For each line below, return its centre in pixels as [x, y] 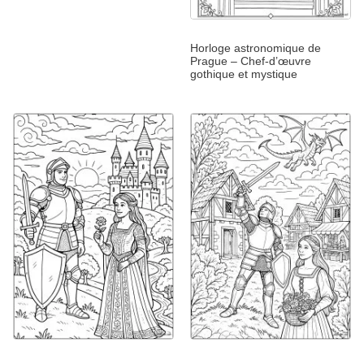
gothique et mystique [244, 74]
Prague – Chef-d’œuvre [251, 61]
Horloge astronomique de [256, 48]
